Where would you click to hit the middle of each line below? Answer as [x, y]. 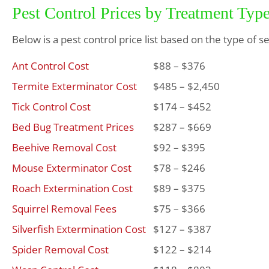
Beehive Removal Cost [64, 147]
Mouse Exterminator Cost [72, 168]
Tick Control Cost [51, 107]
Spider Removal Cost [60, 249]
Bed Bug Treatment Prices [73, 127]
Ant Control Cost [50, 66]
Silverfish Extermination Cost [79, 229]
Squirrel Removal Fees [64, 209]
